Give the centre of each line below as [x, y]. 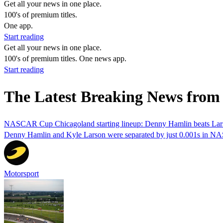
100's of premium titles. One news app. [65, 58]
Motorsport [21, 173]
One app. [18, 26]
